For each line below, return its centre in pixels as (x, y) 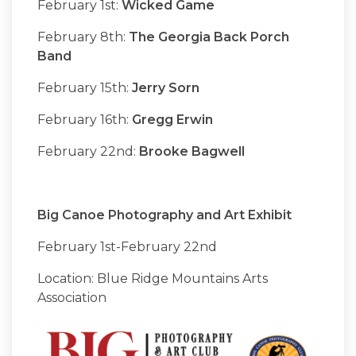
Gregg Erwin (174, 119)
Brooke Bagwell (193, 151)
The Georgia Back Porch (209, 37)
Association (72, 297)
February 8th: (83, 37)
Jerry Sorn (167, 87)
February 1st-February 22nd (129, 246)
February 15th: (85, 87)
